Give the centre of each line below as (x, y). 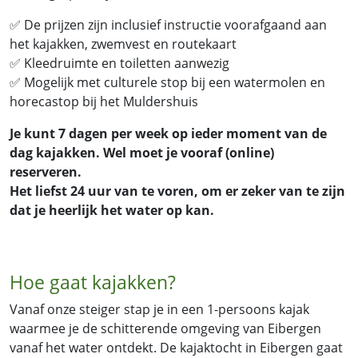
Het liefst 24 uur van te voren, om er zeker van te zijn (177, 191)
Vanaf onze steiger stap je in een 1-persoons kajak (159, 310)
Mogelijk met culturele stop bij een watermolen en (173, 83)
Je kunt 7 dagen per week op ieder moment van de (168, 134)
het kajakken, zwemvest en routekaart (123, 44)
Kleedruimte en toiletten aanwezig (125, 64)
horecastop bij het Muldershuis (104, 102)
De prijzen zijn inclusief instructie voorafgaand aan (174, 25)
